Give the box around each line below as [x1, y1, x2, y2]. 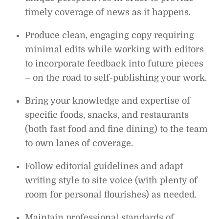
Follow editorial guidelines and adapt [25, 161, 183, 171]
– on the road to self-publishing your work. [25, 72, 207, 83]
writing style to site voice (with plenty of [25, 175, 198, 185]
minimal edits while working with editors [25, 44, 204, 54]
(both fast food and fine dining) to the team [25, 124, 208, 134]
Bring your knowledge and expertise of [25, 95, 191, 106]
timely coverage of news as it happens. [25, 7, 191, 17]
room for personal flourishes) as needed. [25, 189, 197, 199]
